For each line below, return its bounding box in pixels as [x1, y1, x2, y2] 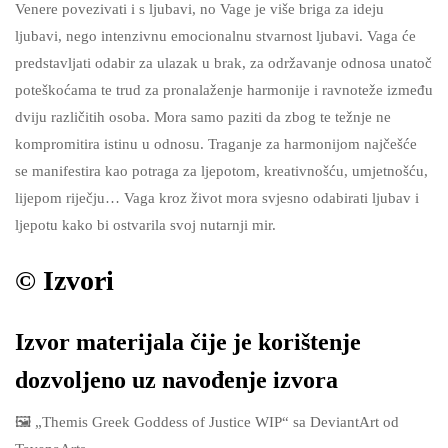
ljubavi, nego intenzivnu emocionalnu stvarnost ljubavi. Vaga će [15, 28, 416, 44]
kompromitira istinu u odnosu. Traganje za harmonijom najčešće [15, 136, 417, 152]
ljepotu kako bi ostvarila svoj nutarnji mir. [15, 217, 276, 233]
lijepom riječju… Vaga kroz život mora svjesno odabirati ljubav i [15, 190, 419, 206]
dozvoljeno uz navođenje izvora [15, 367, 338, 393]
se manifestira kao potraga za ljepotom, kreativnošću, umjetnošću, [15, 163, 428, 179]
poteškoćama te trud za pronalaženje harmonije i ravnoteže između [15, 82, 433, 98]
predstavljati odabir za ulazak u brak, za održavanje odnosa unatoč [15, 55, 432, 71]
